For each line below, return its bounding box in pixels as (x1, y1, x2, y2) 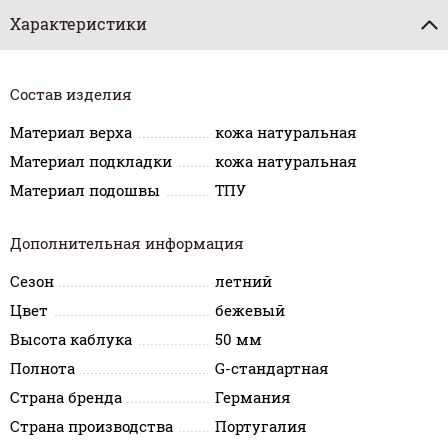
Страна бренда (10, 387, 122, 407)
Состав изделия (10, 84, 132, 104)
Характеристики (10, 13, 147, 34)
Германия (215, 387, 292, 407)
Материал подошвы (10, 180, 160, 200)
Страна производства (10, 416, 173, 436)
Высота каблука (10, 329, 132, 349)
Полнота (10, 358, 75, 378)
